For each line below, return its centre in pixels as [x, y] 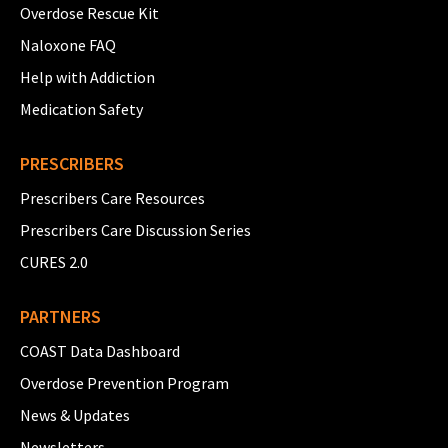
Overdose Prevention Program [124, 382]
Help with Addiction [87, 76]
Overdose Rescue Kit [89, 12]
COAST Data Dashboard [100, 350]
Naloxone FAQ [68, 44]
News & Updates [75, 414]
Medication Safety [81, 108]
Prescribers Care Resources [112, 197]
